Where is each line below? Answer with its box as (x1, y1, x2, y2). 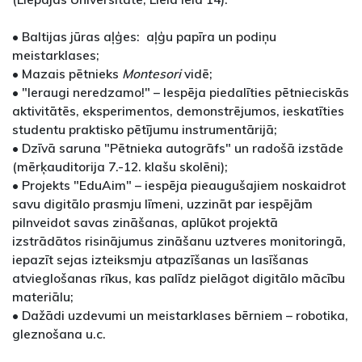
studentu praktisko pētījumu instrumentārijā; (12, 121, 277, 138)
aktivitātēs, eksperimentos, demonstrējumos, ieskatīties (12, 103, 344, 120)
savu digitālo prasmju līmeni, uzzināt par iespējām (12, 196, 313, 213)
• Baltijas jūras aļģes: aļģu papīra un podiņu (12, 28, 276, 45)
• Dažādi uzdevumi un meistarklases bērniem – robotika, (12, 307, 348, 324)
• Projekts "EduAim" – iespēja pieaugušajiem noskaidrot (12, 177, 346, 194)
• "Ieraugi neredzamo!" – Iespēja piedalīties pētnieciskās (12, 84, 349, 101)
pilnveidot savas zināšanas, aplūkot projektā (12, 214, 278, 231)
